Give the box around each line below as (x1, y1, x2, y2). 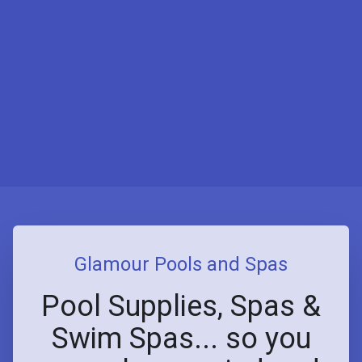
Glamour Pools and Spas (74, 252, 288, 276)
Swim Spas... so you (51, 321, 311, 356)
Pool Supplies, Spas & (41, 288, 321, 323)
